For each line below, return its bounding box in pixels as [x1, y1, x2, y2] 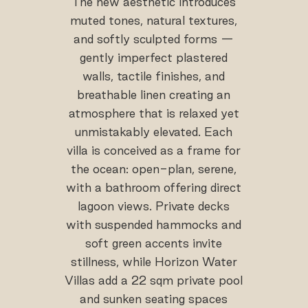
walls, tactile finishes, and [82, 69, 225, 83]
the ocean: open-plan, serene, [71, 162, 237, 176]
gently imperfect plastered [80, 51, 228, 65]
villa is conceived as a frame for [67, 144, 241, 157]
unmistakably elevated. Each [75, 125, 233, 139]
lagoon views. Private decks [78, 199, 230, 213]
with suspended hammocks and [66, 218, 242, 232]
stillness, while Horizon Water [70, 255, 237, 269]
